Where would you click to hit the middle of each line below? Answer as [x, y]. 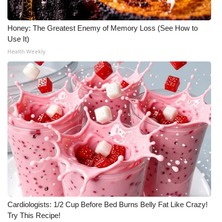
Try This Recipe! [34, 215]
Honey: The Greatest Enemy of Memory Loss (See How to [103, 28]
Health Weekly [27, 51]
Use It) [18, 39]
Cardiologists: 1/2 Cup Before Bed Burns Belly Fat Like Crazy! [108, 204]
